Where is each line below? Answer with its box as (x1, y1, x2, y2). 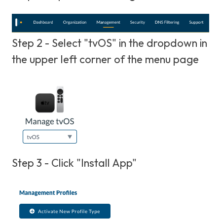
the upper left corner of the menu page (12, 52, 199, 66)
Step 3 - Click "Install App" (12, 156, 139, 170)
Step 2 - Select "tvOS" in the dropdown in (12, 36, 207, 50)
